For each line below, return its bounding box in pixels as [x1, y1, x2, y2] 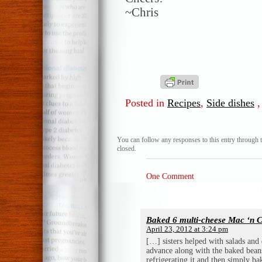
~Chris [125, 6, 158, 19]
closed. [117, 144, 136, 153]
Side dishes [206, 96, 254, 109]
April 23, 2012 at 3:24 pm [146, 225, 228, 233]
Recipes [167, 96, 201, 109]
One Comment [146, 171, 194, 181]
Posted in [125, 96, 167, 109]
